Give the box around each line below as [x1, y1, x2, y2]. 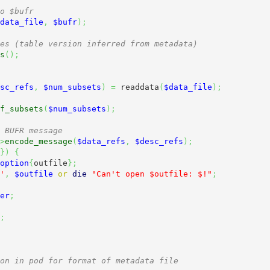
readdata [115, 82, 159, 92]
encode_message [4, 136, 72, 146]
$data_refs [77, 136, 125, 146]
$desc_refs [134, 136, 183, 146]
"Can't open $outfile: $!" [91, 169, 212, 178]
